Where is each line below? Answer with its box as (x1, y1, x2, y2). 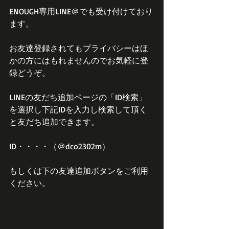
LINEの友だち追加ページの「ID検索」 (9, 92, 147, 103)
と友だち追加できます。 (9, 117, 99, 127)
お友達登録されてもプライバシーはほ (9, 43, 148, 54)
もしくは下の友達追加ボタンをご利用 (9, 166, 148, 176)
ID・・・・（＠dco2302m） (9, 141, 110, 152)
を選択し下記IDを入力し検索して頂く (9, 104, 147, 115)
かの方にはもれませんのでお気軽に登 (9, 55, 148, 66)
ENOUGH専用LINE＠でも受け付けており (9, 6, 153, 17)
